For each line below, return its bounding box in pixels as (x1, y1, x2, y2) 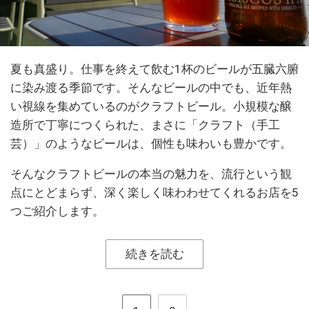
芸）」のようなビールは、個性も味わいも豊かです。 (10, 137, 292, 150)
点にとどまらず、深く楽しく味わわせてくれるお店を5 (10, 186, 299, 199)
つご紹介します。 (10, 204, 104, 218)
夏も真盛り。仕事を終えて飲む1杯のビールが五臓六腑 (10, 62, 299, 76)
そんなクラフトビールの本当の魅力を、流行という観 (10, 167, 292, 181)
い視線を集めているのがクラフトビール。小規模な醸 (10, 99, 292, 113)
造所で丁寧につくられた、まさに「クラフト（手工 (10, 118, 280, 132)
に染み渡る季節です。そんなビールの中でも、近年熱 (10, 81, 292, 94)
